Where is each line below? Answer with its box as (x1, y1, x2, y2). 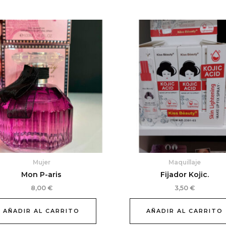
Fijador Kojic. (160, 169, 209, 179)
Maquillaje (168, 158, 201, 166)
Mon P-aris (21, 169, 62, 179)
